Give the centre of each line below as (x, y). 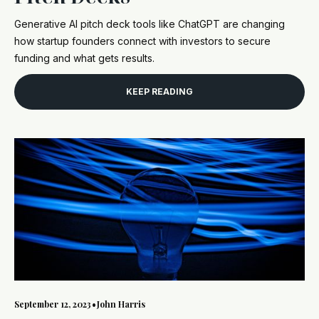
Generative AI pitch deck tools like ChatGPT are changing (150, 23)
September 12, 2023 (53, 304)
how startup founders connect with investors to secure (142, 41)
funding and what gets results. (84, 58)
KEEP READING (159, 92)
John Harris (121, 304)
